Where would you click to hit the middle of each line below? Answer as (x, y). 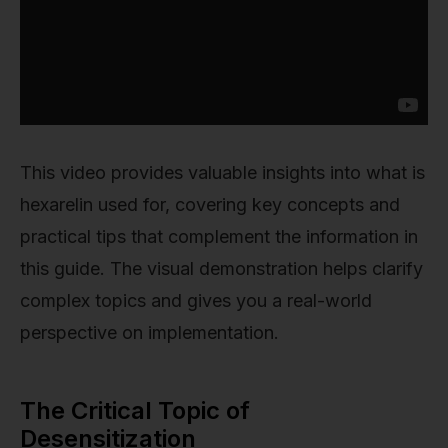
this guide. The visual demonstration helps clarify (221, 268)
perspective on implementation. (149, 332)
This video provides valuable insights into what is (222, 172)
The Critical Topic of (135, 410)
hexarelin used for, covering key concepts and (210, 204)
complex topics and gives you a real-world (196, 300)
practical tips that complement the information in (219, 236)
